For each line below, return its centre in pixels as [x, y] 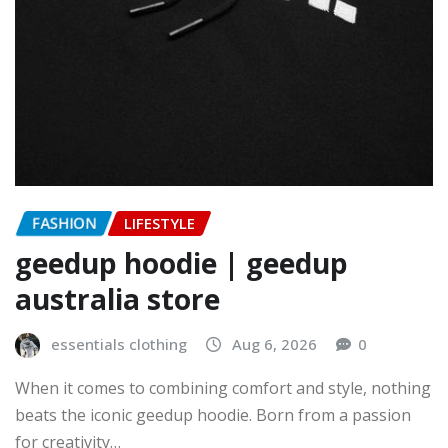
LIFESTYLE [159, 222]
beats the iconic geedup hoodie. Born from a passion [213, 415]
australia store [117, 299]
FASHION [64, 222]
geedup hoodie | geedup [181, 263]
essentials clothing [119, 344]
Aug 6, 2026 [274, 344]
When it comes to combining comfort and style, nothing [223, 388]
